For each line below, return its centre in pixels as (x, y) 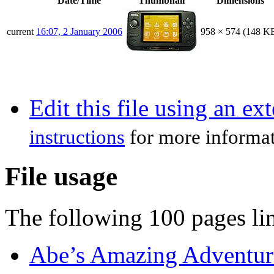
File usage (61, 176)
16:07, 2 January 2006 (79, 31)
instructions (77, 137)
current (20, 31)
